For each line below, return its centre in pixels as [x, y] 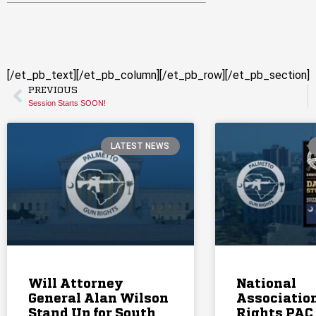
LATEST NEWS [140, 146]
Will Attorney [76, 285]
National [266, 285]
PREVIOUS [53, 90]
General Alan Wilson [98, 299]
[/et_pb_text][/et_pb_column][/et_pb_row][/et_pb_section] [158, 75]
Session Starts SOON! [67, 103]
